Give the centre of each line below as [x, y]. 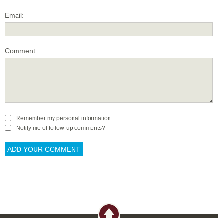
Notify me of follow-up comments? [61, 128]
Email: [14, 15]
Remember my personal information [64, 118]
